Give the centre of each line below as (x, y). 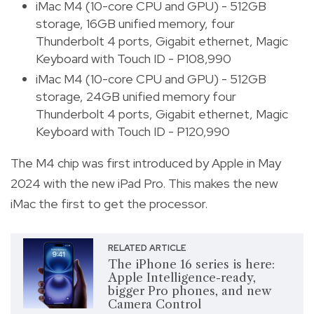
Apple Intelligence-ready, (182, 278)
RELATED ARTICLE (147, 248)
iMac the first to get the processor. (109, 204)
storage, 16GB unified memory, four (135, 23)
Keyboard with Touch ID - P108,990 (134, 58)
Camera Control (154, 305)
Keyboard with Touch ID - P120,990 (133, 132)
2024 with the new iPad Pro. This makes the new (144, 184)
